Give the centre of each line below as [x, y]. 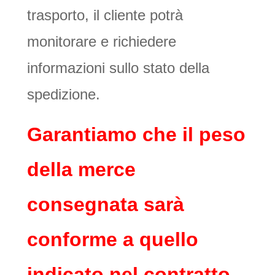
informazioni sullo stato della [118, 68]
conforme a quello [113, 239]
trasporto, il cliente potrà [105, 15]
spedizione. [64, 94]
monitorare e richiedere [102, 41]
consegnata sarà [106, 204]
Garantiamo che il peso [136, 134]
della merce [81, 169]
